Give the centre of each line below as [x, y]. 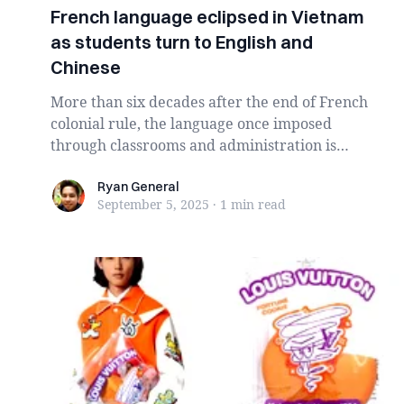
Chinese [86, 67]
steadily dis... [95, 167]
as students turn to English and [182, 42]
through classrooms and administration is [193, 145]
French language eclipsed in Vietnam [207, 17]
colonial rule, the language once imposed [191, 124]
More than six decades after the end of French [209, 102]
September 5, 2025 [153, 204]
